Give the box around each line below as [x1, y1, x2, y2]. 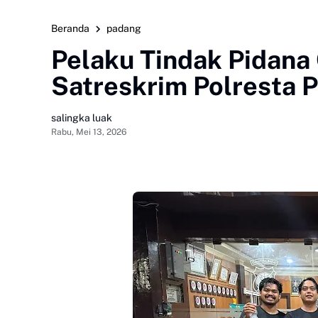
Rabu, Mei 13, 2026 [51, 126, 126, 137]
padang [106, 23, 141, 34]
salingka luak [51, 111, 112, 124]
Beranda [51, 23, 89, 34]
